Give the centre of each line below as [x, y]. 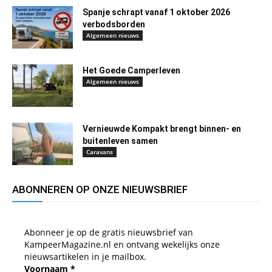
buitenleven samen [120, 141]
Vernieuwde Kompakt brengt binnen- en [162, 128]
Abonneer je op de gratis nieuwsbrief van [109, 232]
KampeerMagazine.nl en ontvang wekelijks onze [122, 244]
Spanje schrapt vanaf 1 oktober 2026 [156, 12]
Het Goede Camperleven [131, 70]
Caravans [100, 151]
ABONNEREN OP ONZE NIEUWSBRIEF [100, 189]
